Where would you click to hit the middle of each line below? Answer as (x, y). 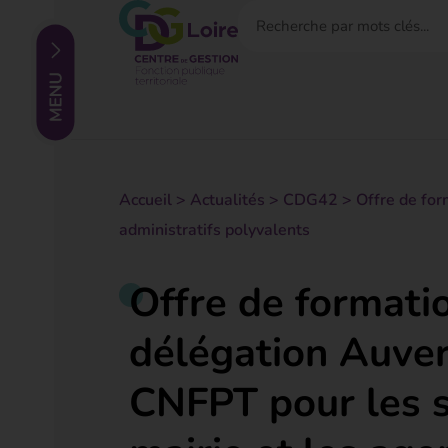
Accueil (145, 200)
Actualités (227, 200)
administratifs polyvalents (214, 230)
